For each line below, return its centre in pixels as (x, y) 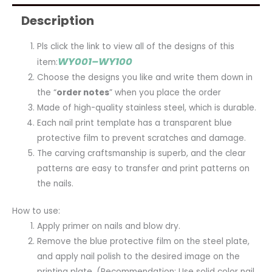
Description (58, 20)
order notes (83, 92)
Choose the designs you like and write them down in (145, 77)
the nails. (56, 183)
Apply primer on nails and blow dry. (109, 226)
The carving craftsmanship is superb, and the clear (142, 153)
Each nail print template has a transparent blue (135, 123)
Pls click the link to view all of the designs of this (136, 46)
